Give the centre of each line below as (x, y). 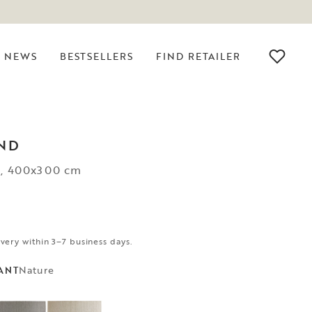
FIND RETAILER (198, 56)
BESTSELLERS (96, 56)
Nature (37, 270)
